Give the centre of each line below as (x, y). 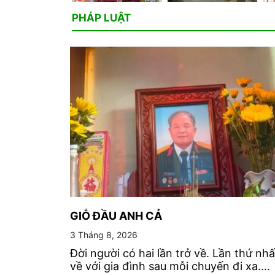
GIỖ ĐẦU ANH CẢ (116, 215)
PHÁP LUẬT (101, 17)
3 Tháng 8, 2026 (104, 234)
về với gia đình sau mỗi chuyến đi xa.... (170, 266)
